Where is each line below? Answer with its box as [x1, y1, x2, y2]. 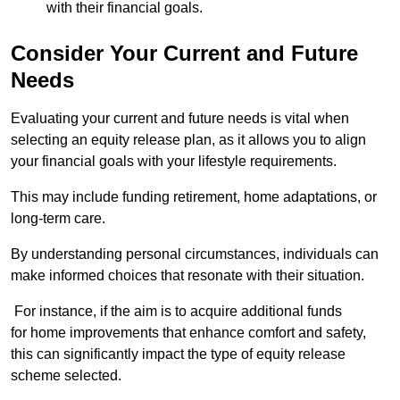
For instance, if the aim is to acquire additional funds [11, 304, 342, 320]
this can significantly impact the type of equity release [11, 346, 346, 362]
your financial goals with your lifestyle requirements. [11, 154, 337, 170]
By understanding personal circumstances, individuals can [11, 246, 379, 262]
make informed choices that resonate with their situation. [11, 268, 364, 284]
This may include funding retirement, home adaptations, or [11, 189, 377, 205]
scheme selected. [11, 368, 121, 384]
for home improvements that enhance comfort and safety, [11, 325, 366, 341]
